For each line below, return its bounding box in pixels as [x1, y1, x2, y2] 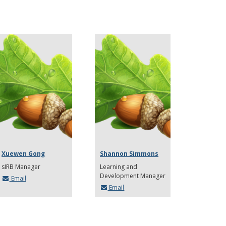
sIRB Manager [2, 162, 41, 171]
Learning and [100, 162, 138, 171]
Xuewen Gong [2, 149, 45, 158]
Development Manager [100, 171, 166, 180]
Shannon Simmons [100, 149, 159, 158]
